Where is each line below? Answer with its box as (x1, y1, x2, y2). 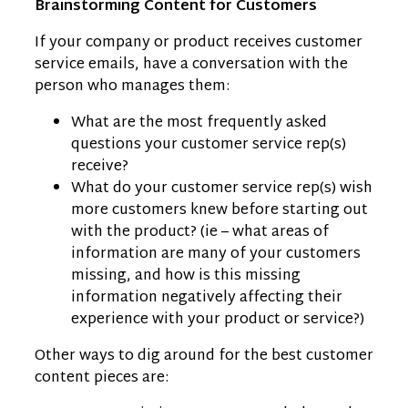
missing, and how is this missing (71, 262, 301, 290)
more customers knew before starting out (71, 197, 368, 224)
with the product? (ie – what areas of (71, 219, 329, 246)
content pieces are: (35, 364, 168, 392)
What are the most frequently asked (71, 109, 327, 137)
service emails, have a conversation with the (35, 51, 348, 78)
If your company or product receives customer (35, 29, 362, 56)
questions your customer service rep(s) (71, 131, 346, 158)
